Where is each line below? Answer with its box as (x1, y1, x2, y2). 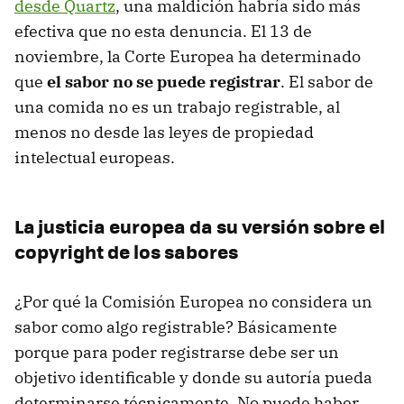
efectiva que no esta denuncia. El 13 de (14, 20, 312, 41)
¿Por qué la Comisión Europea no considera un (14, 290, 372, 312)
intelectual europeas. (14, 146, 175, 168)
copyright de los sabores (14, 236, 238, 265)
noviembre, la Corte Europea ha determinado (14, 45, 361, 67)
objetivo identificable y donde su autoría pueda (14, 366, 372, 388)
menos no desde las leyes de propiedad (14, 121, 314, 142)
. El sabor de (280, 70, 373, 92)
